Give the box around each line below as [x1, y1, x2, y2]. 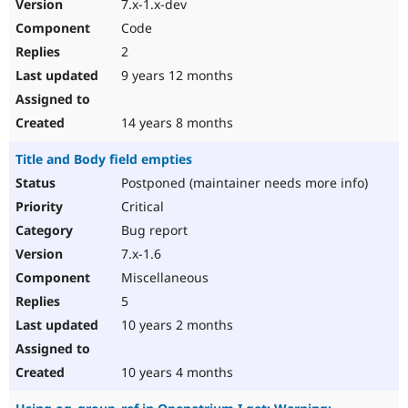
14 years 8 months [117, 114, 233, 132]
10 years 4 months [117, 363, 233, 382]
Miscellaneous [117, 269, 209, 287]
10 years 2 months [117, 316, 233, 334]
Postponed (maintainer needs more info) [117, 174, 368, 192]
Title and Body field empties [15, 150, 192, 168]
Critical [117, 198, 164, 216]
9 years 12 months [117, 66, 233, 85]
